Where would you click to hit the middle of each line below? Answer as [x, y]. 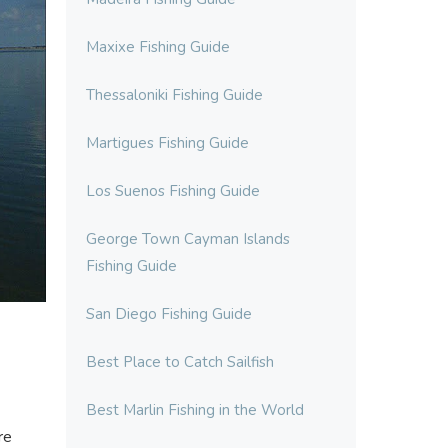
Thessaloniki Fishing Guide [174, 95]
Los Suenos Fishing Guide [173, 191]
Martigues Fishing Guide [167, 143]
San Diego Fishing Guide [169, 314]
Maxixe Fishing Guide [158, 47]
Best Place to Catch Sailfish [180, 362]
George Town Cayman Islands [188, 239]
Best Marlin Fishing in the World [195, 410]
